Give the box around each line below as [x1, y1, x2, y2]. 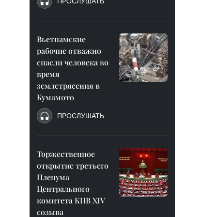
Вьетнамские [37, 34, 86, 44]
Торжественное [37, 149, 95, 159]
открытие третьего [37, 160, 108, 170]
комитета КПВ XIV [37, 195, 105, 205]
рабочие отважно [37, 46, 101, 56]
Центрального [37, 184, 90, 194]
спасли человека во [37, 57, 108, 67]
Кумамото [37, 92, 74, 102]
